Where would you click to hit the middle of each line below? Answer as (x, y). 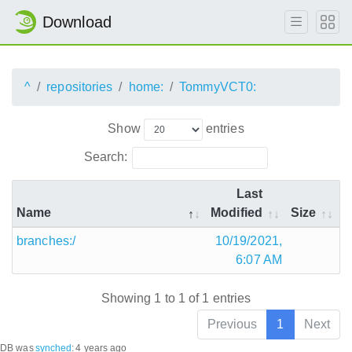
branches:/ (46, 240)
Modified (236, 212)
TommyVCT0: (218, 87)
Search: (106, 156)
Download (77, 22)
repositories (80, 87)
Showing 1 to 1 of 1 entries (176, 299)
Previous (232, 324)
